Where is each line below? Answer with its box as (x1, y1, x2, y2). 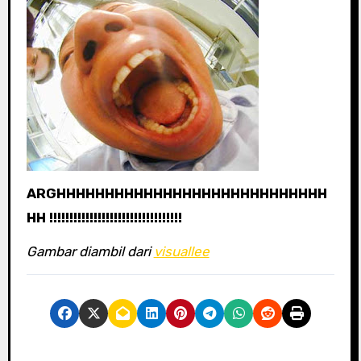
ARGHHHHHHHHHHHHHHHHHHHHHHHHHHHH (26, 185, 327, 201)
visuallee (153, 243, 210, 260)
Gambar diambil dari (26, 243, 154, 260)
